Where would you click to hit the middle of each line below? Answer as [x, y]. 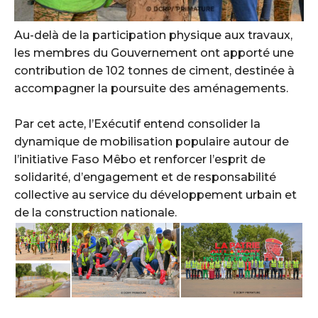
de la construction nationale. [95, 213]
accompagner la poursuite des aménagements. [151, 89]
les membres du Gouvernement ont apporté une [154, 53]
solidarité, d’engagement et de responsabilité [145, 177]
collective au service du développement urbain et [155, 195]
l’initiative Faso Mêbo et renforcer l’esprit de [140, 160]
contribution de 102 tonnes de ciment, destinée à [154, 71]
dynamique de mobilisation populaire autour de [152, 142]
